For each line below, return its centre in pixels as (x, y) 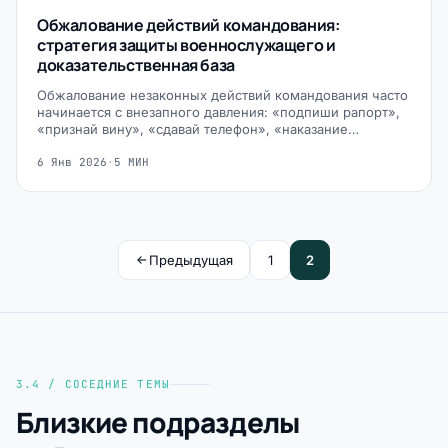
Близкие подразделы (158, 422)
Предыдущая (191, 260)
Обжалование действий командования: (188, 25)
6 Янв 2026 (72, 162)
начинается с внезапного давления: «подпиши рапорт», (218, 112)
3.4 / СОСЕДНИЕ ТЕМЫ (93, 384)
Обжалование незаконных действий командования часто (222, 95)
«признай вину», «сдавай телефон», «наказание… (198, 129)
